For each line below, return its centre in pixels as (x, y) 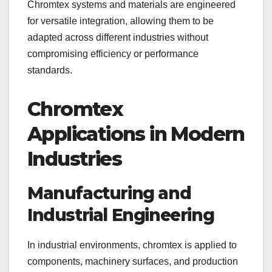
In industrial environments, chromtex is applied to (132, 245)
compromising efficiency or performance (113, 53)
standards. (50, 70)
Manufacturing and (109, 193)
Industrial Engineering (121, 215)
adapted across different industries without (118, 37)
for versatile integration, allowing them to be (121, 21)
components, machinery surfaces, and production (133, 261)
